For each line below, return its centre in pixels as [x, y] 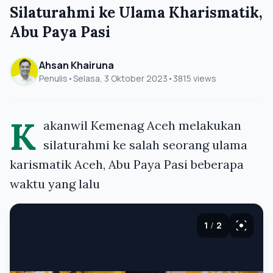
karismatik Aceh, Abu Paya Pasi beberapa [127, 164]
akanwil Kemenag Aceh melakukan [142, 125]
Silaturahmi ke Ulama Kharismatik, [136, 12]
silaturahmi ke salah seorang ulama [145, 145]
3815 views [195, 78]
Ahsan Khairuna [76, 65]
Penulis [53, 78]
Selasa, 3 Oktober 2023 [120, 78]
